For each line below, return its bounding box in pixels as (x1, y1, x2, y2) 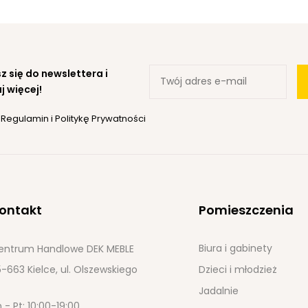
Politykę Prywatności (55, 111, 146, 125)
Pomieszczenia (199, 201, 294, 219)
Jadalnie (199, 283, 239, 298)
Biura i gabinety (199, 241, 272, 255)
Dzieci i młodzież (199, 262, 277, 276)
